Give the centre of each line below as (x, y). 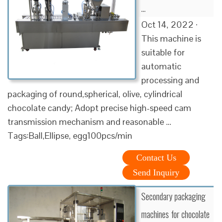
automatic (161, 66)
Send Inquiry (156, 172)
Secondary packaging (173, 196)
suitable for (163, 52)
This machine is (171, 38)
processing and (170, 80)
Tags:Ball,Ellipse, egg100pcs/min (70, 135)
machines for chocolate (175, 214)
